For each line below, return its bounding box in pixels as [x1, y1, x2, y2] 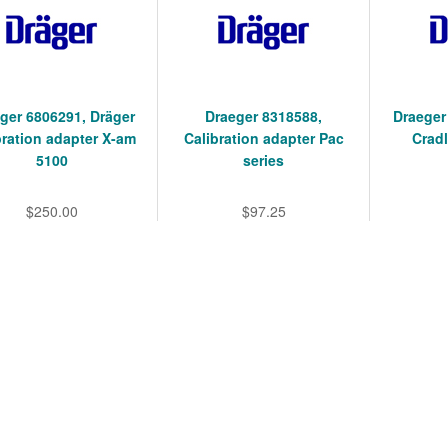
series [243, 150, 285, 170]
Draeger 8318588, [205, 106, 323, 126]
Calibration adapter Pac [183, 128, 344, 148]
